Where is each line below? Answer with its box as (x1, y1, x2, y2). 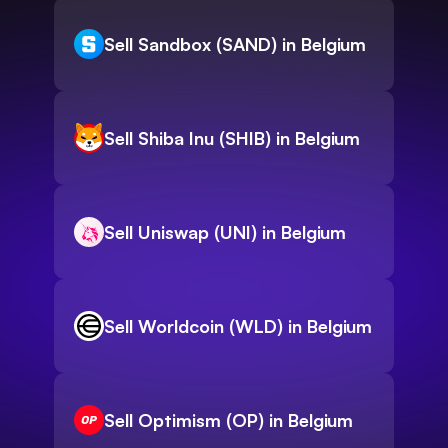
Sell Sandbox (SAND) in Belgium (104, 33, 366, 56)
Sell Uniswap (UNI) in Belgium (104, 221, 346, 244)
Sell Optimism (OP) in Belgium (104, 409, 353, 432)
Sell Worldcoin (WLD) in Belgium (104, 315, 372, 338)
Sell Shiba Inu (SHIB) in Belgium (104, 127, 360, 150)
